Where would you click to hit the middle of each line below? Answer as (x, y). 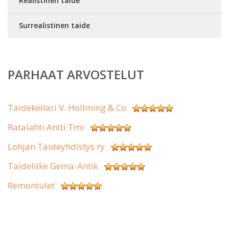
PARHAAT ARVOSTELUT (76, 74)
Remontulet (31, 185)
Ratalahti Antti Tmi (46, 127)
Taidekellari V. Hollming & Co (67, 108)
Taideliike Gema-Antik (53, 166)
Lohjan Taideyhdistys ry (56, 146)
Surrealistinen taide (54, 25)
